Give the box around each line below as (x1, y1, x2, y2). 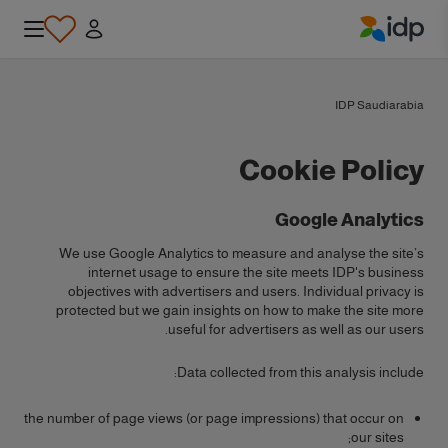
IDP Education (326, 44, 425, 62)
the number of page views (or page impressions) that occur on (24, 410, 404, 426)
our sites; (351, 429, 404, 445)
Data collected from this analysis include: (177, 364, 424, 380)
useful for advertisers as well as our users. (168, 321, 424, 337)
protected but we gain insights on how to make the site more (56, 302, 424, 318)
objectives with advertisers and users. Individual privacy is (68, 283, 424, 299)
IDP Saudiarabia (335, 98, 424, 112)
